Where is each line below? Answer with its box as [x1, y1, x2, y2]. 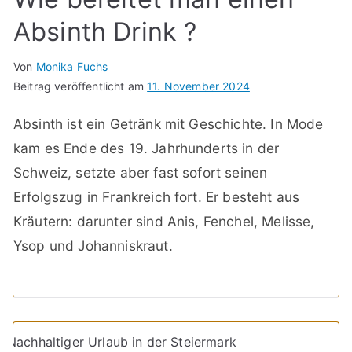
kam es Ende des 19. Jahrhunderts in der [13, 139, 280, 156]
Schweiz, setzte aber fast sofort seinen [13, 163, 268, 181]
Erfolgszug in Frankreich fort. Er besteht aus [13, 188, 300, 205]
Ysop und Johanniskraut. [13, 236, 173, 254]
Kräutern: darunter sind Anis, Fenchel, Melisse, [13, 212, 315, 229]
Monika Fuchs [35, 59, 108, 73]
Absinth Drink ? [13, 16, 197, 47]
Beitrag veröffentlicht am [13, 79, 148, 93]
